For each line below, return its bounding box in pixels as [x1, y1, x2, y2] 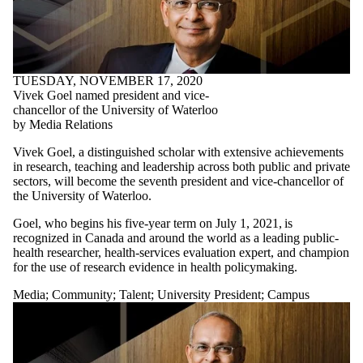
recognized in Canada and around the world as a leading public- [13, 231, 339, 246]
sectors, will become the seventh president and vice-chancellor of [13, 174, 344, 189]
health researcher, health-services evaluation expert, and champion [13, 246, 349, 260]
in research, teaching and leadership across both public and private [13, 160, 350, 174]
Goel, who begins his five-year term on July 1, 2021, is [13, 216, 293, 231]
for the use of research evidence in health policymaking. [13, 260, 297, 275]
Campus [267, 288, 310, 302]
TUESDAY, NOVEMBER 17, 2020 [13, 74, 203, 88]
